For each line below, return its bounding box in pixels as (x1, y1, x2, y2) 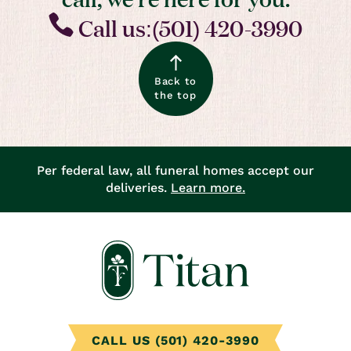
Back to (154, 75, 197, 88)
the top (154, 89, 197, 102)
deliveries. (106, 180, 171, 196)
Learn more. (171, 180, 245, 196)
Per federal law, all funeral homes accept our (37, 163, 314, 179)
